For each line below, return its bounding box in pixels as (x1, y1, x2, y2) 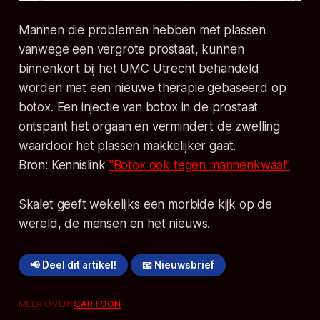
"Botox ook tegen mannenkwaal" (109, 158, 290, 173)
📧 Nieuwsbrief (142, 259, 215, 271)
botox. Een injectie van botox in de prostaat (18, 100, 259, 115)
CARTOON (74, 298, 121, 310)
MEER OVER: (18, 298, 74, 310)
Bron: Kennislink (18, 158, 109, 173)
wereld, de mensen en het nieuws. (18, 216, 211, 231)
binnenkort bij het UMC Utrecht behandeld (18, 61, 259, 76)
